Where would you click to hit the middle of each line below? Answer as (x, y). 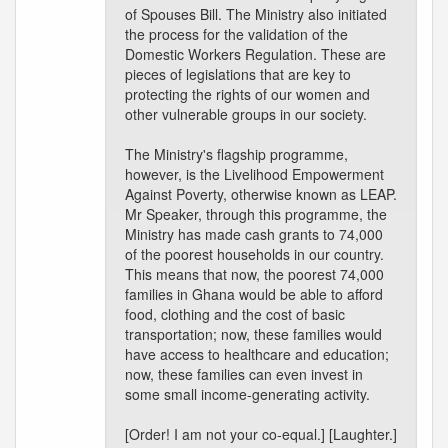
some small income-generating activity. (247, 394)
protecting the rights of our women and (247, 94)
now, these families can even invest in (244, 374)
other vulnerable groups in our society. (246, 114)
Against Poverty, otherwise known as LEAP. (261, 194)
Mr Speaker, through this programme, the (256, 214)
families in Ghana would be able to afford (254, 294)
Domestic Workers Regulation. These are (255, 54)
